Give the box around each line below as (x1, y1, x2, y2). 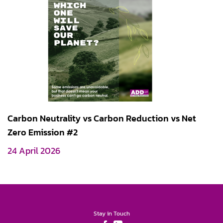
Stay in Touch (93, 209, 130, 218)
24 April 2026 (7, 144, 60, 157)
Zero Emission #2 (7, 125, 78, 139)
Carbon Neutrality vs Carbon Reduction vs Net (7, 111, 196, 125)
